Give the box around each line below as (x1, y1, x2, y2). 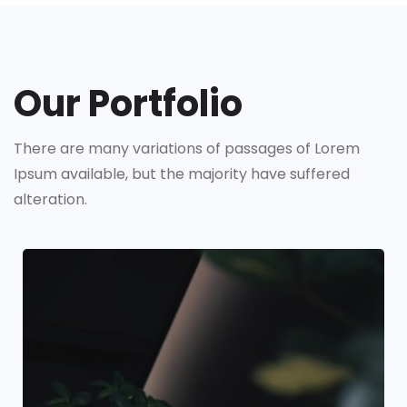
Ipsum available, (14, 164, 132, 184)
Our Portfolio (14, 78, 243, 129)
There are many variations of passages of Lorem (14, 138, 360, 159)
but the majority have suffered (132, 164, 350, 184)
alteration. (14, 189, 87, 210)
